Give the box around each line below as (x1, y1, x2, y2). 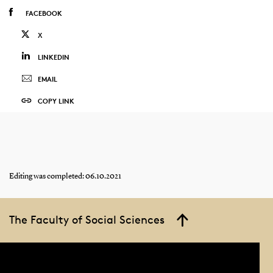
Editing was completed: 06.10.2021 (9, 172, 121, 180)
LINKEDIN (37, 52, 69, 62)
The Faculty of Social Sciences (9, 212, 165, 226)
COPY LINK (37, 96, 74, 105)
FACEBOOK (25, 8, 62, 18)
